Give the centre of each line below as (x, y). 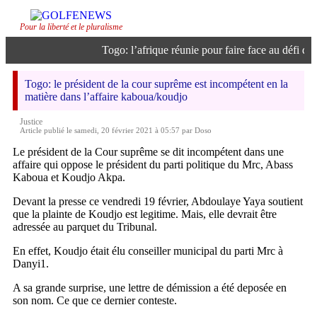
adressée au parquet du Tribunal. (85, 227)
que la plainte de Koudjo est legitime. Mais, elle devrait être (145, 214)
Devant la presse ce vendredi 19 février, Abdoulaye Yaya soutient (158, 201)
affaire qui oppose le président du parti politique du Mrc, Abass (153, 165)
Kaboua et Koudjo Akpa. (69, 177)
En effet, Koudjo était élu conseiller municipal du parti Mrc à (148, 251)
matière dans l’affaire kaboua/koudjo (106, 97)
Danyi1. (31, 264)
